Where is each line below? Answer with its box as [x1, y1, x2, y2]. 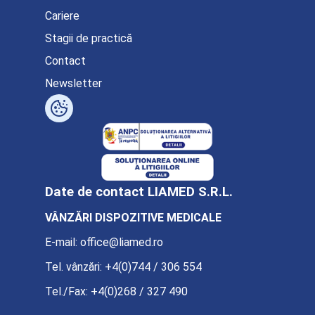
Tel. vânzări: [45, 260, 105, 274]
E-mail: [45, 236, 80, 249]
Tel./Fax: [45, 285, 91, 298]
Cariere [45, 8, 79, 22]
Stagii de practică [45, 31, 132, 45]
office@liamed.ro [80, 236, 163, 249]
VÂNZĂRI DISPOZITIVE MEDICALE [45, 211, 221, 224]
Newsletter [45, 76, 102, 90]
